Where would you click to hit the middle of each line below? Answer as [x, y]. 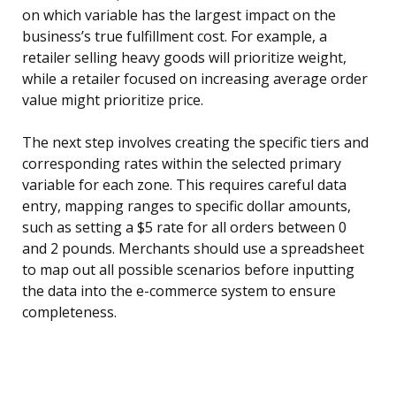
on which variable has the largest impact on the [179, 15]
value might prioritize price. [113, 100]
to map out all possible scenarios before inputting [188, 270]
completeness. [69, 312]
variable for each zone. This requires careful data [184, 185]
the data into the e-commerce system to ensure [179, 291]
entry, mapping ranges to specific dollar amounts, [187, 206]
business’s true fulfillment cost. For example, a [175, 37]
